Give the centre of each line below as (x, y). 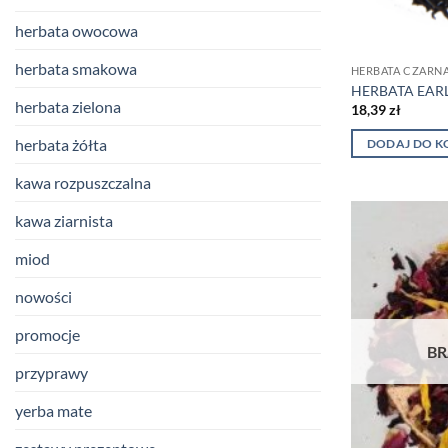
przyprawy (51, 373)
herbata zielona (68, 107)
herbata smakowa (76, 69)
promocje (47, 335)
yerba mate (53, 411)
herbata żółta (61, 145)
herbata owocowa (76, 31)
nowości (43, 297)
